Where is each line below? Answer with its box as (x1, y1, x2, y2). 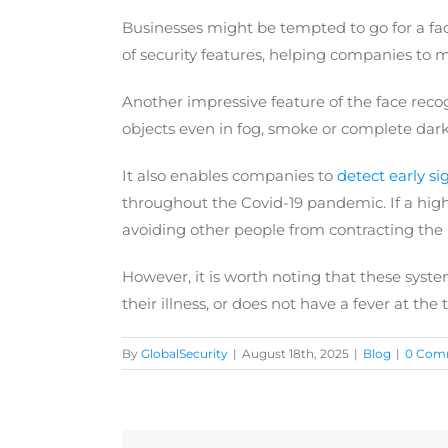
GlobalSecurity (141, 346, 228, 362)
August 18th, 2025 (242, 346, 349, 362)
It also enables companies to (122, 166, 337, 186)
